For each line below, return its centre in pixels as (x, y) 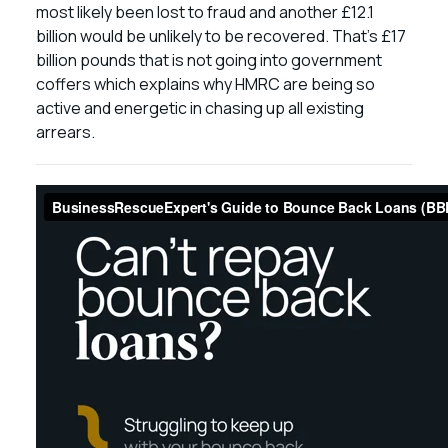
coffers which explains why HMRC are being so (205, 84)
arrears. (65, 132)
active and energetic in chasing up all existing (200, 108)
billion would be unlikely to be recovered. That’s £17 (221, 36)
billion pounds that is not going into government (209, 60)
